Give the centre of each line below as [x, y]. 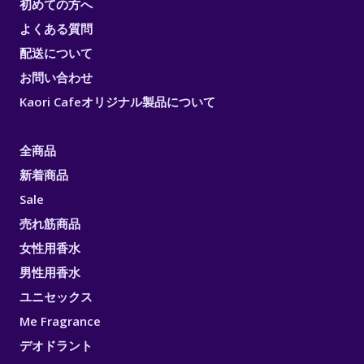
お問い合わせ [56, 78]
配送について [56, 53]
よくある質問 [56, 29]
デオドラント [56, 346]
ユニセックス [56, 297]
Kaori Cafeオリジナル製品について [117, 102]
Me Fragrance [60, 321]
